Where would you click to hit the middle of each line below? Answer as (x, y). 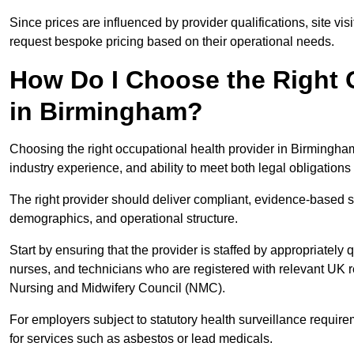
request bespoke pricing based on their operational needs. (172, 42)
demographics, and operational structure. (124, 219)
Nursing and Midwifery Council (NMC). (119, 288)
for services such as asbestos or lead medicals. (141, 339)
